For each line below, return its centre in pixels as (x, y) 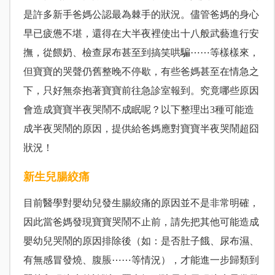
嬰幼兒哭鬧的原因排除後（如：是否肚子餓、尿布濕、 (141, 241)
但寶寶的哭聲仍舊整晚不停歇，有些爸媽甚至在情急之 (141, 72)
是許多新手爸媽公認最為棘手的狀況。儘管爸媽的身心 (141, 15)
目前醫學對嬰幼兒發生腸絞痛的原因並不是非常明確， (141, 203)
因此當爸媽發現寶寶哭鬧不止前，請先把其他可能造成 (141, 222)
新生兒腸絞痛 (56, 177)
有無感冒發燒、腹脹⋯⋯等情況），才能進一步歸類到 (141, 260)
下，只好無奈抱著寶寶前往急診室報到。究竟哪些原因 (141, 91)
